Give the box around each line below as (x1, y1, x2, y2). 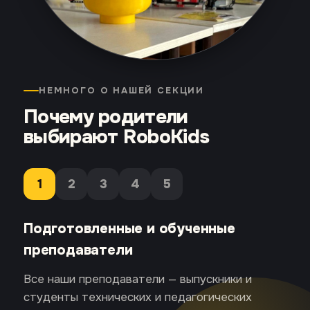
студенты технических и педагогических (24, 290, 252, 305)
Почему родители (24, 104, 188, 130)
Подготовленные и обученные (24, 220, 235, 238)
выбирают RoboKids (24, 125, 210, 150)
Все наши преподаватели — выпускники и (24, 272, 252, 287)
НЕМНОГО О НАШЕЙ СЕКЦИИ (39, 84, 205, 97)
